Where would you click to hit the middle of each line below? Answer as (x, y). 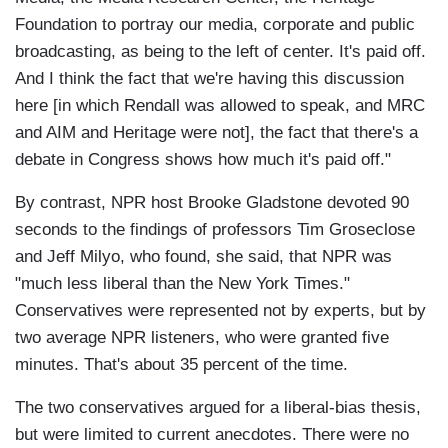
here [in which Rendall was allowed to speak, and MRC (220, 106)
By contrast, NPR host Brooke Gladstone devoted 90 (212, 203)
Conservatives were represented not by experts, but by (220, 311)
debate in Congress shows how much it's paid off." (205, 160)
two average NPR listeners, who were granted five (202, 338)
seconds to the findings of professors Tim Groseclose (215, 230)
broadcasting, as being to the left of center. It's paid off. (220, 52)
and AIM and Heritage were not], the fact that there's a (216, 133)
